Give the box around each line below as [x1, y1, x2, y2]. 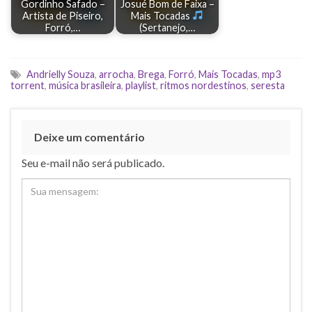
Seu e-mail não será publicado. [22, 155, 164, 169]
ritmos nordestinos [160, 79, 247, 91]
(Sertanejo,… [139, 22, 195, 34]
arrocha [99, 68, 134, 80]
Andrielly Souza [26, 68, 95, 80]
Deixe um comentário [34, 130, 145, 143]
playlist [125, 79, 156, 91]
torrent [10, 79, 45, 91]
